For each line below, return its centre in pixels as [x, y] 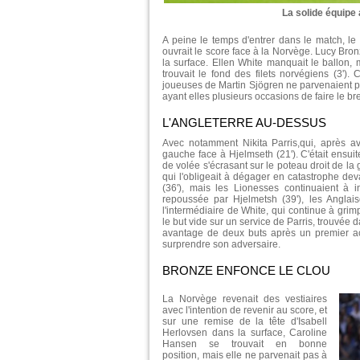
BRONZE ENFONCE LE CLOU [246, 270]
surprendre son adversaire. [221, 244]
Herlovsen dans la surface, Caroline [245, 332]
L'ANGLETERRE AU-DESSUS [244, 122]
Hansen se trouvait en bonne [245, 344]
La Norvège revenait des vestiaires [245, 299]
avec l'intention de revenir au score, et [245, 310]
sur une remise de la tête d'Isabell [245, 321]
